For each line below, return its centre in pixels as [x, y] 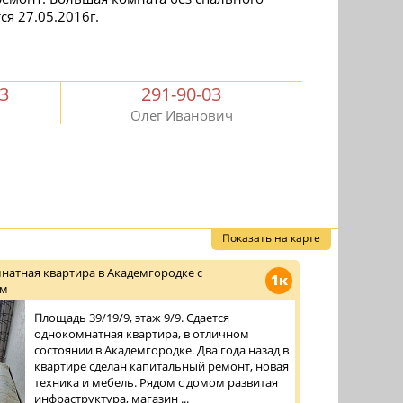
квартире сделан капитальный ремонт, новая [161, 366]
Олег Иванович [181, 115]
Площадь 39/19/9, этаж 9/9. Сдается [132, 318]
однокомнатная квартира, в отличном [142, 334]
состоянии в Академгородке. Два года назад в [161, 350]
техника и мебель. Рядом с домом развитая [156, 382]
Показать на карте [271, 238]
